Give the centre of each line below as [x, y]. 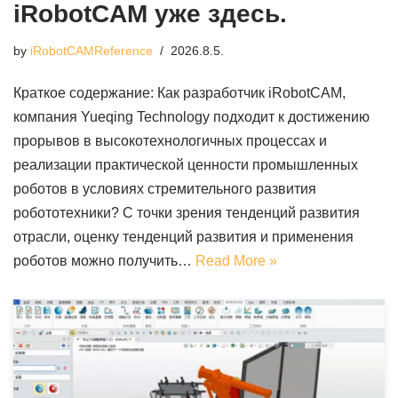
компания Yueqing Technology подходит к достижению [191, 117]
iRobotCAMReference [92, 51]
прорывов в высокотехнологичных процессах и [170, 141]
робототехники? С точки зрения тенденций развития [187, 213]
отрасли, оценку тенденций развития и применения [183, 237]
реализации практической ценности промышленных [186, 165]
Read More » [236, 261]
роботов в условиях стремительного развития [165, 189]
